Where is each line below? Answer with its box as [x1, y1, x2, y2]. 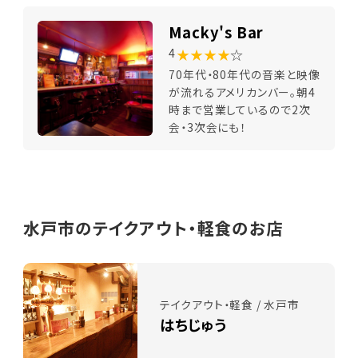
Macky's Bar [169, 22, 265, 43]
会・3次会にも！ [169, 118, 246, 135]
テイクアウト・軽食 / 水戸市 [159, 296, 300, 313]
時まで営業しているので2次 [169, 101, 311, 117]
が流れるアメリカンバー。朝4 [169, 83, 316, 100]
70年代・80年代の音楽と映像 [169, 66, 320, 82]
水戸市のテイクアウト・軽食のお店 [22, 215, 284, 240]
